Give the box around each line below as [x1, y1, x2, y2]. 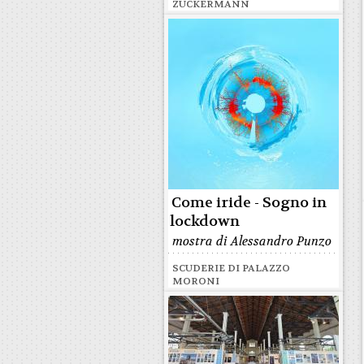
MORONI [172, 275, 219, 288]
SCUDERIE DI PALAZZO [172, 262, 290, 275]
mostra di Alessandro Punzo [172, 233, 331, 249]
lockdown [170, 212, 240, 231]
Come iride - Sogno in [171, 193, 327, 212]
